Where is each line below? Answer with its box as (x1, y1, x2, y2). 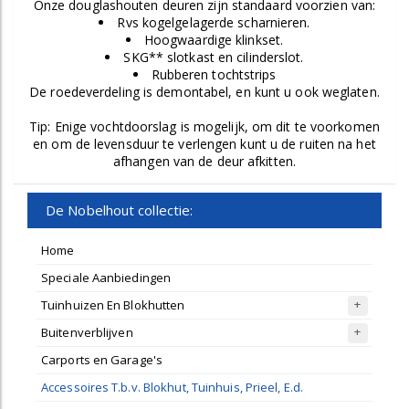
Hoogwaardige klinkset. (143, 31, 284, 48)
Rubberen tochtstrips (151, 66, 277, 83)
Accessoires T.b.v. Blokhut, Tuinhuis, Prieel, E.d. (41, 379, 303, 395)
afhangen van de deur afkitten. (112, 152, 296, 170)
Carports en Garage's (41, 351, 163, 368)
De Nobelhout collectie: (46, 201, 194, 219)
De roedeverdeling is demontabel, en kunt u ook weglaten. (29, 83, 380, 100)
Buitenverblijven (41, 324, 133, 341)
